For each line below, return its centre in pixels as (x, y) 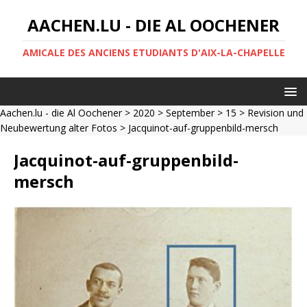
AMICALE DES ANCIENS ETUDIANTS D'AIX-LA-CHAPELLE (153, 52)
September (190, 113)
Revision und (275, 113)
